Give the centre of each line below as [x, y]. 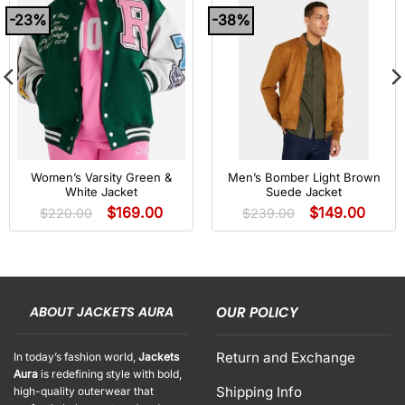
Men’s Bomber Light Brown [304, 178]
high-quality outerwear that [84, 391]
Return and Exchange [286, 357]
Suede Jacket [304, 192]
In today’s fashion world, [76, 356]
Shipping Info [259, 391]
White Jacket [101, 192]
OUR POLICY [257, 312]
